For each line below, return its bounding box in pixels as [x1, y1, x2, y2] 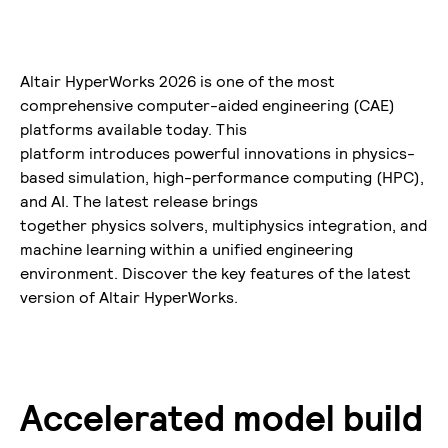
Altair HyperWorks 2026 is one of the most [20, 71, 335, 92]
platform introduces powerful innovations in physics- [20, 143, 415, 164]
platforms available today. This [20, 119, 247, 140]
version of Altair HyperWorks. [20, 287, 242, 308]
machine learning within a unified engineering [20, 239, 353, 260]
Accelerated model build [20, 396, 423, 442]
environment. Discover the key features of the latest [20, 263, 411, 284]
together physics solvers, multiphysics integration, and [20, 215, 427, 236]
